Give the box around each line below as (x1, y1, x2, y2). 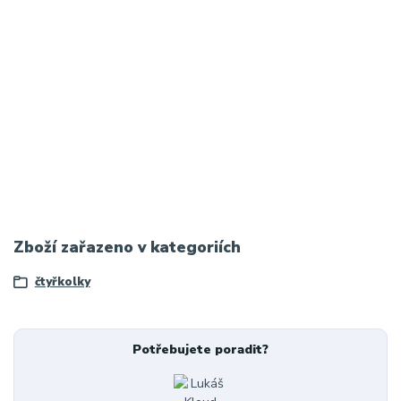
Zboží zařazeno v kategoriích (13, 236, 241, 259)
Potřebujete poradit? (132, 341, 269, 359)
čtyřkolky (34, 273, 90, 290)
